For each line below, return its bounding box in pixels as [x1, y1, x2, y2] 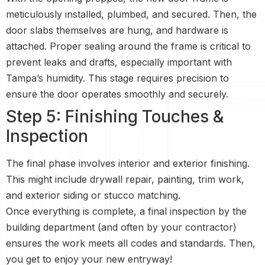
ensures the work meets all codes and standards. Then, [6, 237, 256, 249]
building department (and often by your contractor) [6, 221, 237, 233]
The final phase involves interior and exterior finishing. [6, 157, 250, 169]
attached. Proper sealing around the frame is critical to [6, 40, 251, 52]
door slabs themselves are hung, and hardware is [6, 24, 228, 36]
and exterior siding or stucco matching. [6, 189, 180, 201]
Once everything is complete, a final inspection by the [6, 205, 247, 217]
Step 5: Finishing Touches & [6, 106, 224, 127]
